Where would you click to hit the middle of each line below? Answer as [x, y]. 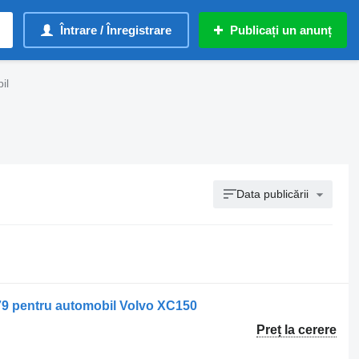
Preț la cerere [297, 330]
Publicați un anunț [281, 30]
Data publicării [273, 194]
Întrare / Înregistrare [116, 30]
